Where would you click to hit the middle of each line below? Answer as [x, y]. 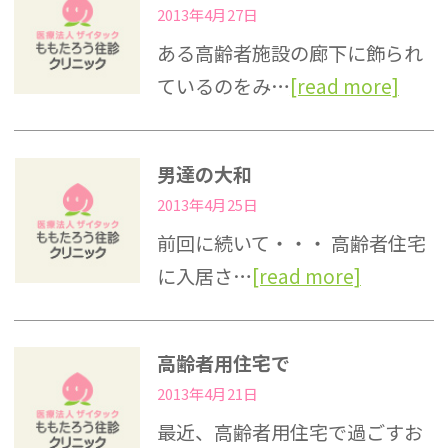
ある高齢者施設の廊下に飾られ [289, 52]
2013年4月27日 [207, 14]
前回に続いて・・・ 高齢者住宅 [291, 242]
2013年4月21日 [207, 394]
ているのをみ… [223, 85]
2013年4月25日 [207, 204]
